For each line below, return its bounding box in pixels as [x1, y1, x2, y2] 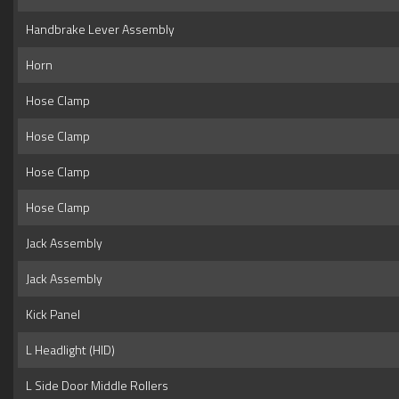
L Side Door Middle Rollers [20, 376, 168, 395]
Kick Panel [20, 305, 80, 324]
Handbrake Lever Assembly [20, 20, 175, 39]
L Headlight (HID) [20, 340, 115, 360]
